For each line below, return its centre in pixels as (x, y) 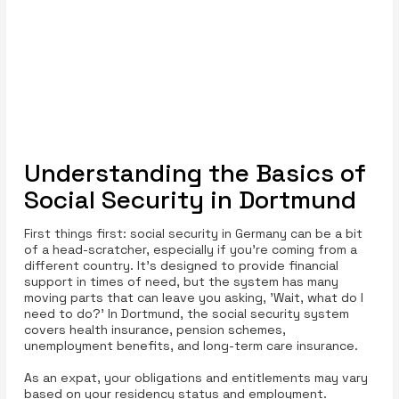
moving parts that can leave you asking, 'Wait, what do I (193, 298)
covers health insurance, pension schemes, (155, 330)
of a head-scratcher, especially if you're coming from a (190, 250)
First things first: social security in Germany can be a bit (193, 234)
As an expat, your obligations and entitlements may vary (195, 378)
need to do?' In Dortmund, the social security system (186, 314)
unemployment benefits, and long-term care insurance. (191, 346)
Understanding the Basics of (195, 173)
